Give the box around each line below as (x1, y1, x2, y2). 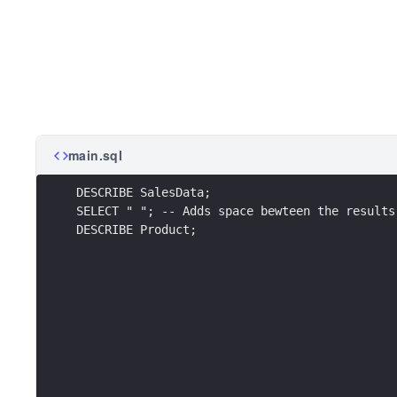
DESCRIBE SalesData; (76, 184, 211, 199)
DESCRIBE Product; (76, 222, 197, 237)
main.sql (68, 146, 123, 164)
